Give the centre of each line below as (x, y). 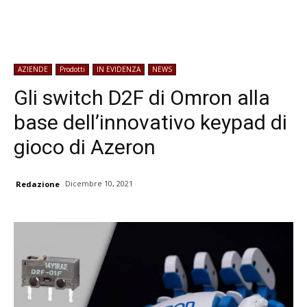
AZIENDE (33, 69)
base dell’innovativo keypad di (150, 122)
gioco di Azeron (85, 147)
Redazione (38, 184)
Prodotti (72, 69)
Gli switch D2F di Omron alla (142, 98)
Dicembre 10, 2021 (99, 184)
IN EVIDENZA (119, 69)
